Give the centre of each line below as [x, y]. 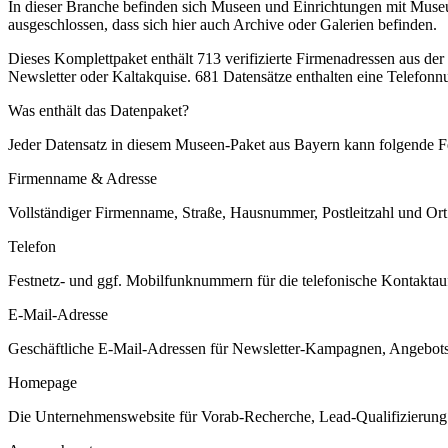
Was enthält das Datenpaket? [98, 110]
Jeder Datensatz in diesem [91, 144]
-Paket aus [259, 144]
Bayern [317, 144]
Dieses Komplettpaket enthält [102, 58]
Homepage [42, 382]
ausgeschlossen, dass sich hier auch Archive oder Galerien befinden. [222, 24]
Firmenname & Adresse [82, 178]
